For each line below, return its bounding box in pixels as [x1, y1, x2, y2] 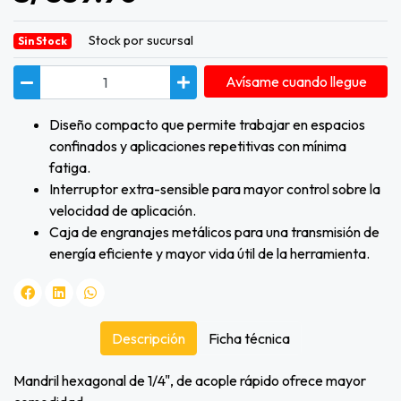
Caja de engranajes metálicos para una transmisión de [49, 223, 380, 242]
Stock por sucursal [88, 32, 193, 49]
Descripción [111, 329, 185, 348]
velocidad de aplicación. [49, 201, 196, 220]
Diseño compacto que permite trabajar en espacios [49, 115, 365, 134]
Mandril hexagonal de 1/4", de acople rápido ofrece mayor [13, 371, 366, 390]
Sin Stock [17, 34, 67, 48]
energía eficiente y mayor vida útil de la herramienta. [49, 244, 370, 263]
